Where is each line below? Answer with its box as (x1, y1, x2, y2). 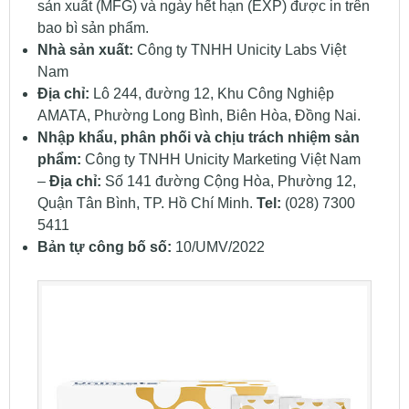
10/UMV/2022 (171, 239, 265, 256)
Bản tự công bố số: (37, 239, 172, 256)
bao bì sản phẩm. (37, 20, 149, 37)
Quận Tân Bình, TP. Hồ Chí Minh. (37, 195, 257, 212)
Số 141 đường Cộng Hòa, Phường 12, (100, 173, 356, 190)
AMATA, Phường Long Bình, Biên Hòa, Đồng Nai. (37, 108, 361, 124)
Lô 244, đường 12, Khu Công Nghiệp (89, 86, 334, 102)
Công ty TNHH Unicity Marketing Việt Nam (80, 152, 361, 168)
